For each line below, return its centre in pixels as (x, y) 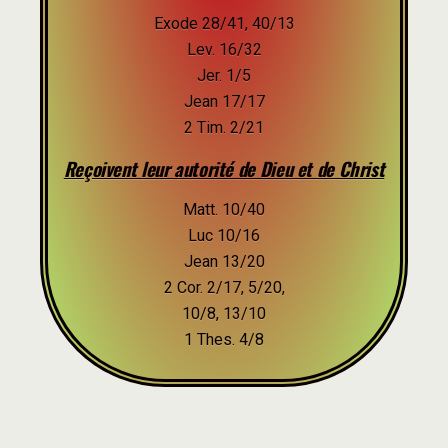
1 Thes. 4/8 (224, 339)
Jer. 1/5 (224, 75)
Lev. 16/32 (224, 49)
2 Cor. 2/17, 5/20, (224, 287)
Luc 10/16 (224, 235)
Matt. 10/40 (224, 209)
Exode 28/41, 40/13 (224, 23)
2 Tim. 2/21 (224, 127)
